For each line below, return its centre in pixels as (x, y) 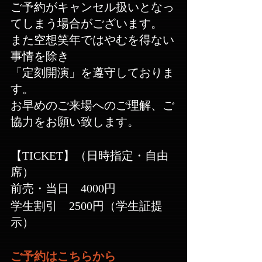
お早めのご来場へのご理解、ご (92, 106)
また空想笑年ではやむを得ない (92, 40)
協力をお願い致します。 (75, 122)
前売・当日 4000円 (63, 189)
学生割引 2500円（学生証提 (87, 206)
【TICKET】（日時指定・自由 (89, 156)
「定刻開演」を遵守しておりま (92, 73)
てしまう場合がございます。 (87, 24)
